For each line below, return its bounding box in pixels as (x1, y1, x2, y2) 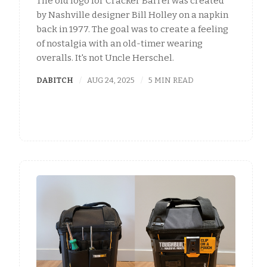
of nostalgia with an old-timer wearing (36, 38, 203, 49)
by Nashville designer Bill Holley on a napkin (36, 9, 228, 20)
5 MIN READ (148, 75, 194, 85)
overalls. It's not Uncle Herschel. (36, 52, 174, 63)
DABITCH (36, 75, 73, 85)
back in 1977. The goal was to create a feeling (36, 23, 228, 35)
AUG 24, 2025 (87, 75, 135, 85)
